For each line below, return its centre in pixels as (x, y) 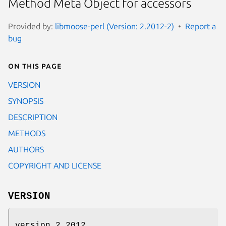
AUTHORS (26, 149)
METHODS (27, 133)
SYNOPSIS (26, 101)
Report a (201, 26)
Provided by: (32, 26)
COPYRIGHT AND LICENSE (55, 165)
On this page (35, 65)
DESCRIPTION (33, 117)
